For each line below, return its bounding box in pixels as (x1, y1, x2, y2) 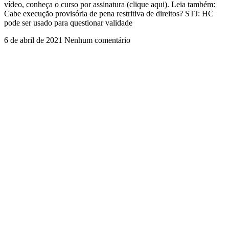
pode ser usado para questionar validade (4, 18, 132, 27)
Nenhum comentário (64, 35, 130, 44)
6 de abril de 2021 (4, 35, 64, 44)
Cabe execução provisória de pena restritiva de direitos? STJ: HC (4, 9, 214, 18)
